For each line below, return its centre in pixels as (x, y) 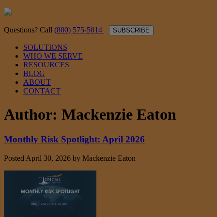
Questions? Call (29, 30)
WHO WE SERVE (53, 56)
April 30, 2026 (48, 158)
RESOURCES (46, 65)
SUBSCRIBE (131, 30)
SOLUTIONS (45, 47)
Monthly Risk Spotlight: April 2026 (74, 139)
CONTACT (42, 91)
